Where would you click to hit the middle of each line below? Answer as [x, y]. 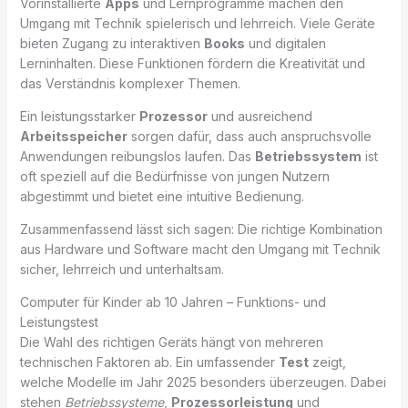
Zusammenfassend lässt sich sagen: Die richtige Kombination [201, 229]
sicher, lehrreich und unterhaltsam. [122, 269]
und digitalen [285, 43]
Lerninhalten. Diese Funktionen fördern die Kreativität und [192, 63]
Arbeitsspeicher [73, 136]
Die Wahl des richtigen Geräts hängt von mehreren [171, 342]
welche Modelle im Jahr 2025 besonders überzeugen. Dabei [203, 382]
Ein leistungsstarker [79, 116]
